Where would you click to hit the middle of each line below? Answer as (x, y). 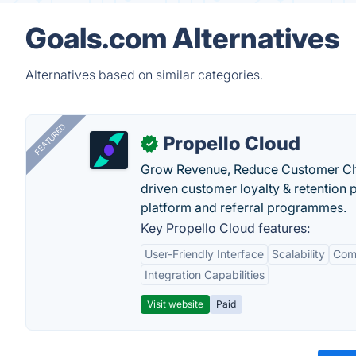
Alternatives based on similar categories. (144, 75)
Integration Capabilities (205, 275)
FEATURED (50, 139)
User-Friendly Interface (204, 254)
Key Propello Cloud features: (225, 228)
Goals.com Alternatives (182, 38)
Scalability (298, 254)
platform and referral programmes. (244, 207)
